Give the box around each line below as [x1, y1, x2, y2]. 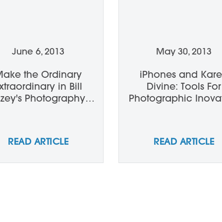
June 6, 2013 [12, 46, 64, 57]
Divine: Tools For [146, 80, 221, 92]
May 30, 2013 [156, 46, 212, 57]
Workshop [15, 104, 61, 116]
